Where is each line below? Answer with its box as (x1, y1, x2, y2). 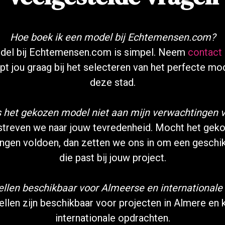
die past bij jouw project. (59, 151, 166, 164)
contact (187, 46, 222, 58)
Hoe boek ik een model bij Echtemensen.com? (10, 31, 215, 43)
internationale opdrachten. (55, 211, 170, 224)
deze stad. (89, 76, 136, 88)
